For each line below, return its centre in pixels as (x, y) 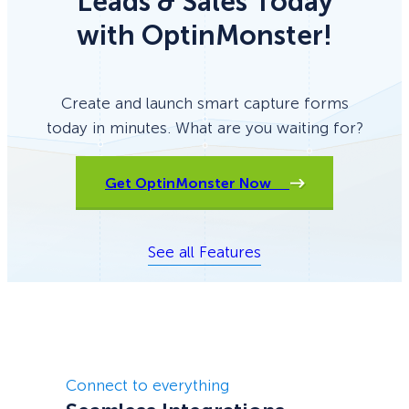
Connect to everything (147, 385)
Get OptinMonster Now (197, 184)
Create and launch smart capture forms (204, 104)
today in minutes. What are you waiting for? (204, 128)
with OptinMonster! (204, 36)
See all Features (204, 252)
